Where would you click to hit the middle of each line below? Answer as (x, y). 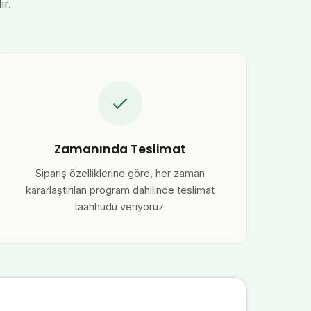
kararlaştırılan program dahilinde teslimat (120, 190)
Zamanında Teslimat (120, 149)
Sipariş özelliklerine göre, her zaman (120, 173)
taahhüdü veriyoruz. (120, 206)
